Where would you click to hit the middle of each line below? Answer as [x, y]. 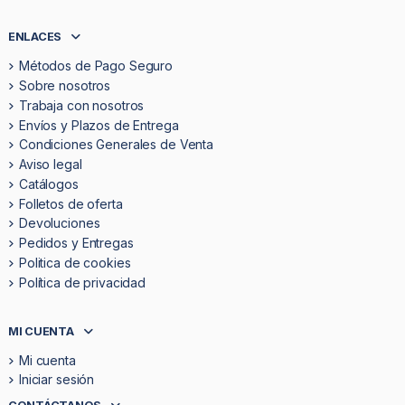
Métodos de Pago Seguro [96, 66]
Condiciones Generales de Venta [117, 145]
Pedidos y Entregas [76, 243]
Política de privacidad [83, 282]
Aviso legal [51, 165]
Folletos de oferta [71, 203]
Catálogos [49, 184]
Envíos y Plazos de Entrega [99, 125]
